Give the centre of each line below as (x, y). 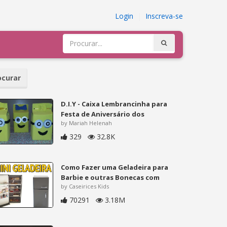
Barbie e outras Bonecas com (110, 177)
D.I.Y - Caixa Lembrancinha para (114, 104)
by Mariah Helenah (87, 123)
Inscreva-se (164, 16)
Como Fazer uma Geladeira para (115, 167)
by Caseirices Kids (85, 186)
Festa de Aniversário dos (103, 114)
